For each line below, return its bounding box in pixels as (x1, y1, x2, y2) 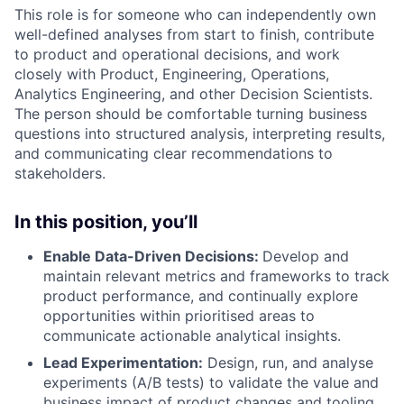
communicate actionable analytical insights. (43, 326, 341, 344)
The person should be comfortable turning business (14, 104, 367, 123)
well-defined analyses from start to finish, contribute (14, 24, 374, 43)
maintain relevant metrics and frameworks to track (43, 266, 390, 285)
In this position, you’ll (14, 210, 197, 233)
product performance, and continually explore (43, 286, 358, 305)
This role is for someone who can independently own (14, 5, 376, 23)
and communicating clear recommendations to (14, 143, 333, 162)
